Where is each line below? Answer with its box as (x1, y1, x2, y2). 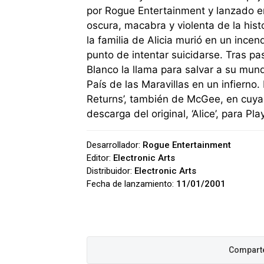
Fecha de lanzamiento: (87, 178, 176, 189)
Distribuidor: (87, 165, 134, 176)
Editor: (87, 152, 113, 163)
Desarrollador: (87, 139, 143, 150)
